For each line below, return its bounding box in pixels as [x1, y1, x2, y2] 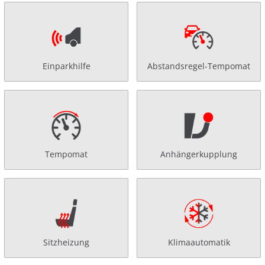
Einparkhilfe [42, 60, 91, 72]
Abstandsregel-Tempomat [147, 60, 250, 72]
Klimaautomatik [167, 236, 230, 248]
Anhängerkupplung [160, 148, 237, 160]
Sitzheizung [43, 236, 89, 248]
